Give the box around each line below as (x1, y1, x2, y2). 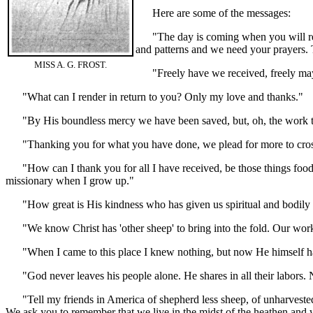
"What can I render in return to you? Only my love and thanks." (6, 91, 303, 103)
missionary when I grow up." (6, 175, 134, 187)
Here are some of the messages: (136, 7, 291, 19)
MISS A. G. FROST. (34, 59, 107, 70)
